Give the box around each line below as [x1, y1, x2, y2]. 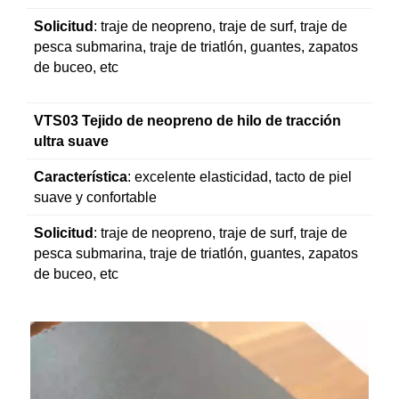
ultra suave [34, 133, 109, 149]
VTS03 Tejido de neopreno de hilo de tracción [34, 112, 341, 128]
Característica [34, 168, 127, 184]
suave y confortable [34, 189, 157, 205]
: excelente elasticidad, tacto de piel [127, 168, 352, 184]
